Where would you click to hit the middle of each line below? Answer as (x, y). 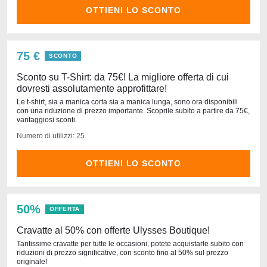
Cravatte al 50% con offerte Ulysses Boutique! (113, 230)
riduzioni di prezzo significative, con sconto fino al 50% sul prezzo (122, 253)
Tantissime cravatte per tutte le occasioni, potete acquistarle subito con (130, 244)
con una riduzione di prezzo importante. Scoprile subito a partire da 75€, (133, 111)
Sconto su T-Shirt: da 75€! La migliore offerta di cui (123, 77)
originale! (32, 262)
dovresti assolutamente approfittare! (92, 89)
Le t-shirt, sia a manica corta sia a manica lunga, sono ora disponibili (127, 102)
